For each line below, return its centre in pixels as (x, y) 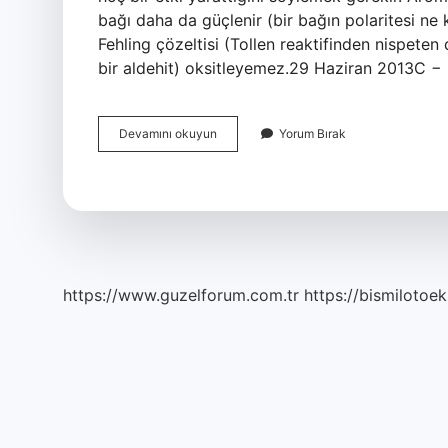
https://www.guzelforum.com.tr (181, 295)
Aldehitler (242, 132)
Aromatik (241, 150)
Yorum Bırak (312, 133)
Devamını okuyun (168, 133)
